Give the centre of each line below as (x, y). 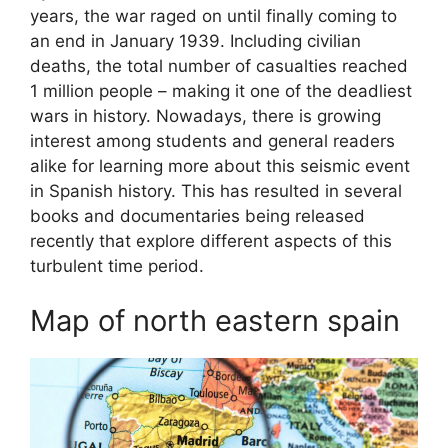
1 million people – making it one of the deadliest (221, 90)
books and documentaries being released (197, 215)
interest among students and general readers (212, 140)
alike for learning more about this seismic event (220, 165)
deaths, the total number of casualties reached (219, 65)
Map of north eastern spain (215, 321)
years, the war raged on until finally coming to (213, 15)
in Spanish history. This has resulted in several (216, 190)
